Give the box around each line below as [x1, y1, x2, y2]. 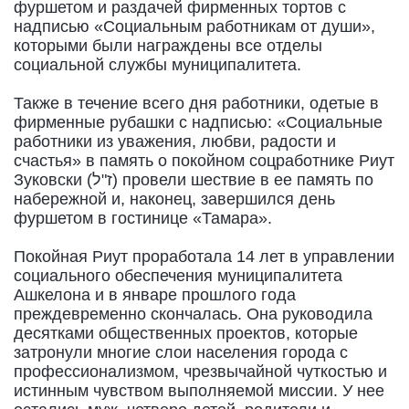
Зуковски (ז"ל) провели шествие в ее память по [14, 170, 92, 189]
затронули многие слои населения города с [14, 342, 348, 362]
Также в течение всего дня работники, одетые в [14, 93, 379, 112]
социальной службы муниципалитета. [14, 55, 301, 74]
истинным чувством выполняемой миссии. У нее [14, 381, 384, 400]
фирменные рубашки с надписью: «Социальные [14, 112, 383, 131]
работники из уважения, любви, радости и [14, 131, 336, 151]
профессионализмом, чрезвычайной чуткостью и [14, 362, 387, 381]
